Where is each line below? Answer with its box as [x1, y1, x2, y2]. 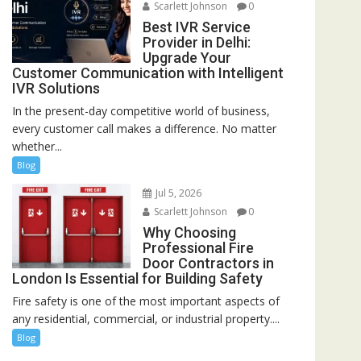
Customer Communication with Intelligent [12, 64, 284, 81]
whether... [12, 139, 62, 154]
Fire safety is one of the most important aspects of [12, 293, 280, 309]
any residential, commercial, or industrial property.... [12, 311, 280, 326]
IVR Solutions [12, 80, 100, 97]
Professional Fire [142, 239, 254, 256]
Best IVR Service [142, 19, 251, 35]
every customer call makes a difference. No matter [12, 121, 276, 136]
